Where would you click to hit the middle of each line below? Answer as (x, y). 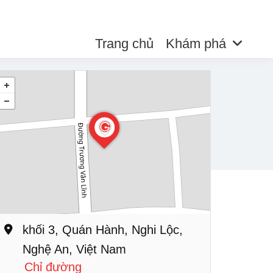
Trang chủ (124, 44)
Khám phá (196, 44)
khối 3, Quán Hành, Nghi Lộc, (103, 230)
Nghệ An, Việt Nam (74, 249)
